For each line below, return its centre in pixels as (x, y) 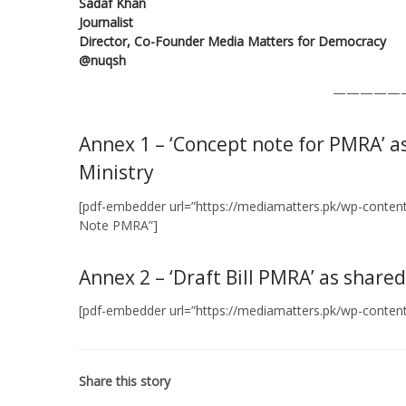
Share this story (125, 382)
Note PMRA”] (118, 225)
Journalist (106, 23)
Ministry (116, 173)
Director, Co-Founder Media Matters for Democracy (232, 42)
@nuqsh (102, 61)
